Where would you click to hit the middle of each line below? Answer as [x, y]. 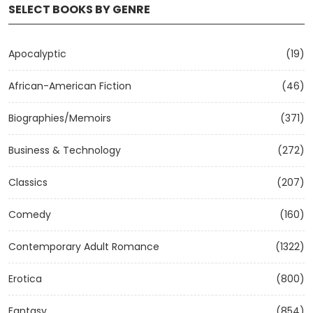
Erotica [25, 279]
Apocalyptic [37, 54]
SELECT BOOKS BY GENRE [79, 9]
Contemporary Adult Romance [84, 247]
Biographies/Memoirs [60, 118]
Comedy [30, 214]
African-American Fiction [70, 86]
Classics [28, 182]
